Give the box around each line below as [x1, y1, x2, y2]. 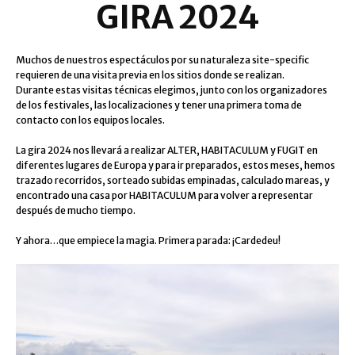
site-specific [252, 54, 309, 66]
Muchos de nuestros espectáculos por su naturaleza [16, 54, 252, 66]
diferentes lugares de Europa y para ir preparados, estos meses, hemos [16, 159, 335, 171]
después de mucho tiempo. [16, 204, 136, 216]
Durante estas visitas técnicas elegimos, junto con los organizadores [16, 84, 327, 96]
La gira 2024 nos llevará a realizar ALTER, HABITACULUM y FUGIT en [16, 144, 318, 156]
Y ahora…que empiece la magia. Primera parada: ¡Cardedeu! [16, 235, 281, 246]
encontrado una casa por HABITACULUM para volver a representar [16, 189, 313, 201]
